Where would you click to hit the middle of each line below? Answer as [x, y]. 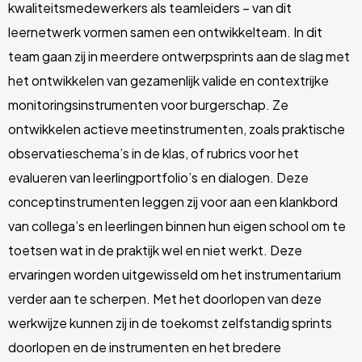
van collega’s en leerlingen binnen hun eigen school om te [177, 226]
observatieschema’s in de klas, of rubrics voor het [154, 153]
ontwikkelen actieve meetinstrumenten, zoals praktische [177, 129]
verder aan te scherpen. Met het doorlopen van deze [165, 299]
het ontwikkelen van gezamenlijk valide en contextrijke [168, 80]
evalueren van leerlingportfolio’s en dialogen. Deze [158, 177]
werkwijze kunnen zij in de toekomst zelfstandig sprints [170, 323]
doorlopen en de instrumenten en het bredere [145, 347]
